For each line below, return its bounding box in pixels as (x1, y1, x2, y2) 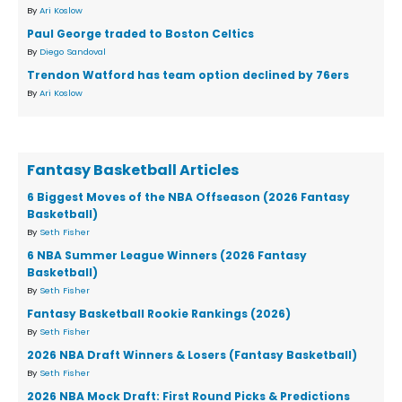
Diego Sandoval (39, 46, 106, 58)
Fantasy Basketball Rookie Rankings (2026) (27, 306, 291, 322)
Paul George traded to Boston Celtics (27, 26, 254, 42)
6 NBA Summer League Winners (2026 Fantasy (27, 248, 307, 264)
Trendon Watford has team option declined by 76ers (27, 67, 349, 83)
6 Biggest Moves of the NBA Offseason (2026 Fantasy (27, 189, 350, 205)
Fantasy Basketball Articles (27, 160, 239, 181)
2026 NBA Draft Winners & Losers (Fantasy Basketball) (27, 347, 357, 363)
